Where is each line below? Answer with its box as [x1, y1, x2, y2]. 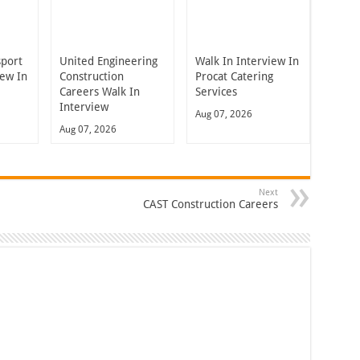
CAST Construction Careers [142, 197, 278, 211]
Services [194, 84, 237, 98]
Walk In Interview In [194, 54, 299, 67]
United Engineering [59, 54, 157, 67]
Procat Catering [194, 69, 273, 83]
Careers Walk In [59, 84, 140, 98]
